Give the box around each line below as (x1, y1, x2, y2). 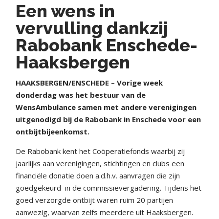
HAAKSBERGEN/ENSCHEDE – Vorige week (16, 78, 163, 88)
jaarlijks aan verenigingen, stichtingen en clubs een (16, 158, 184, 169)
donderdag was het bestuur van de (16, 90, 146, 100)
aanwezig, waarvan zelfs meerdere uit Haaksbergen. (16, 207, 193, 218)
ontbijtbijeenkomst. (16, 127, 89, 137)
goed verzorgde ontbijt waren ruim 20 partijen (16, 195, 173, 205)
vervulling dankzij (16, 18, 168, 39)
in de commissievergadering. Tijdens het (65, 183, 201, 193)
